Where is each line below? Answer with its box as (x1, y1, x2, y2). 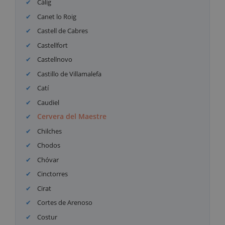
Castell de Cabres (36, 26, 88, 36)
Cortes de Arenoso (36, 198, 93, 207)
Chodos (36, 141, 61, 150)
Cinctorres (36, 169, 68, 179)
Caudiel (36, 97, 60, 107)
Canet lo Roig (36, 12, 77, 21)
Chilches (36, 126, 62, 136)
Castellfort (36, 40, 68, 50)
